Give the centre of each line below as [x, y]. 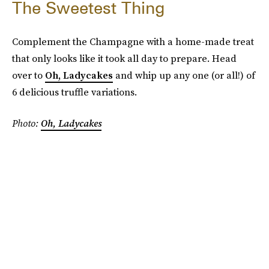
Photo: [26, 123]
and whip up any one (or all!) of [184, 75]
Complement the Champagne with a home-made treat [133, 41]
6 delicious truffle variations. [74, 92]
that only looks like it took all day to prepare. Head [124, 58]
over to [29, 75]
